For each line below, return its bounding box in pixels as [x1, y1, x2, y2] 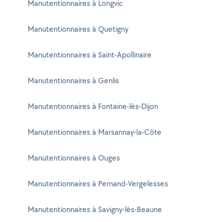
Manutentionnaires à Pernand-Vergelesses [28, 178, 168, 189]
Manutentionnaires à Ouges [28, 153, 120, 163]
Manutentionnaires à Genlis [28, 75, 119, 86]
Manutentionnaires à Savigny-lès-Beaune [28, 204, 162, 215]
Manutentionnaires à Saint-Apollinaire [28, 50, 152, 60]
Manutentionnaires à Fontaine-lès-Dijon [28, 101, 158, 111]
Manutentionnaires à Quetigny [28, 24, 128, 34]
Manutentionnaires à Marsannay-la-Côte [28, 127, 162, 137]
